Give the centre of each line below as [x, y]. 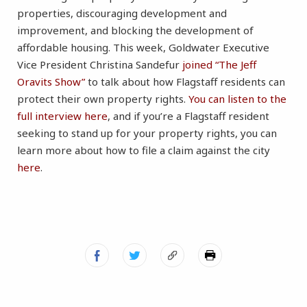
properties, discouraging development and [122, 13]
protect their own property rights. [103, 99]
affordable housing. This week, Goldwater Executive [143, 48]
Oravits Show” [51, 82]
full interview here [62, 116]
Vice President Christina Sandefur [100, 65]
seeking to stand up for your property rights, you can [147, 133]
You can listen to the [237, 99]
